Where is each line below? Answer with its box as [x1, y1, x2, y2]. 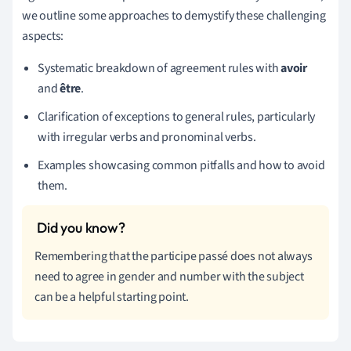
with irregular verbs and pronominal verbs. [38, 128, 256, 146]
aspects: [22, 27, 64, 45]
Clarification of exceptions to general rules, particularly [38, 107, 316, 125]
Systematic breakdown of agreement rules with [38, 59, 281, 77]
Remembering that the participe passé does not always [34, 247, 313, 265]
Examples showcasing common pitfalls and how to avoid [38, 156, 325, 174]
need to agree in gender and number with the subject [34, 267, 304, 285]
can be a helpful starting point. [34, 288, 189, 306]
